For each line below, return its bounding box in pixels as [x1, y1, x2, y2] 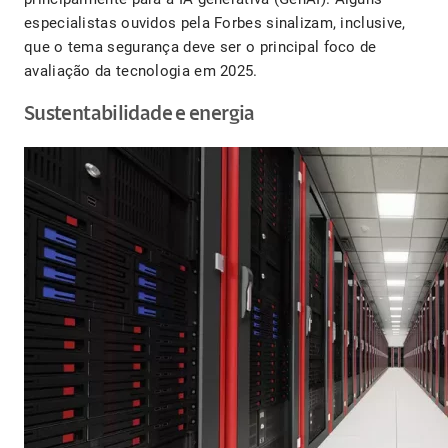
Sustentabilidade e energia [24, 104, 255, 126]
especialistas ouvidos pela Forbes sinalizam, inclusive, [24, 14, 406, 33]
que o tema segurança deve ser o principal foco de [24, 38, 377, 57]
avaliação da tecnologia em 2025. [24, 62, 258, 81]
